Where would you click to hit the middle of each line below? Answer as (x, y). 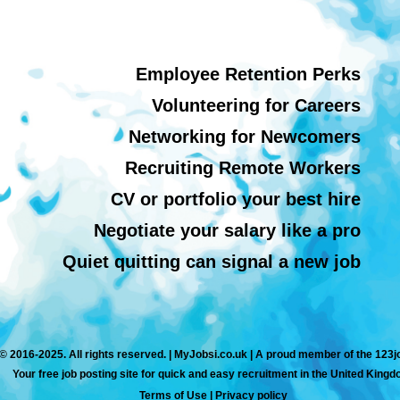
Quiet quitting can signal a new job (212, 262)
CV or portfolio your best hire (236, 199)
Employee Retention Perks (248, 74)
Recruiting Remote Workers (243, 168)
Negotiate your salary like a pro (227, 230)
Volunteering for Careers (256, 105)
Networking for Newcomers (245, 137)
